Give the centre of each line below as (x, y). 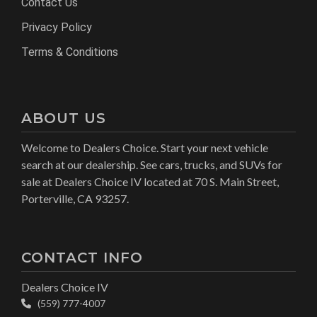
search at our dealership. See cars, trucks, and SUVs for (152, 164)
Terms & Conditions (70, 52)
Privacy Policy (57, 27)
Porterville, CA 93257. (75, 198)
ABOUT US (64, 118)
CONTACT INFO (82, 257)
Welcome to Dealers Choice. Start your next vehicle (145, 147)
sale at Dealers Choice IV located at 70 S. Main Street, (150, 181)
